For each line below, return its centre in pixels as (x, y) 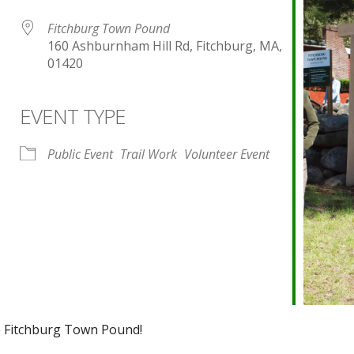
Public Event (80, 154)
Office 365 (280, 127)
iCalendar (120, 127)
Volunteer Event (226, 154)
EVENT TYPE (72, 116)
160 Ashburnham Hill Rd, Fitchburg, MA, (164, 46)
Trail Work (148, 154)
